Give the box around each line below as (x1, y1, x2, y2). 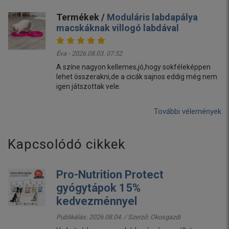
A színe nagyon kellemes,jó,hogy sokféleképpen (56, 63, 211, 72)
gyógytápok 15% (56, 181, 141, 195)
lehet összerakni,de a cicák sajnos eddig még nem (56, 73, 217, 81)
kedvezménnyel (56, 195, 137, 208)
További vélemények (154, 107, 221, 117)
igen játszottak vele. (56, 82, 121, 91)
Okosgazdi (150, 213, 180, 221)
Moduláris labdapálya (107, 12, 198, 23)
